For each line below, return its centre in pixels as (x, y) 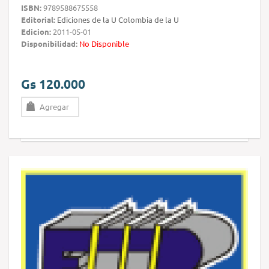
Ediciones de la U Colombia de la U (118, 19)
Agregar (54, 106)
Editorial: (38, 19)
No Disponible (104, 43)
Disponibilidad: (49, 43)
